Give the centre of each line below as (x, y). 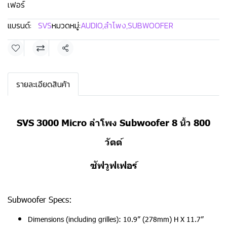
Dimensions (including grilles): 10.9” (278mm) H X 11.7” (116, 219)
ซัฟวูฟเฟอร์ (113, 165)
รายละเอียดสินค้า (43, 84)
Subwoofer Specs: (40, 199)
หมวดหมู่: (66, 25)
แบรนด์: (20, 25)
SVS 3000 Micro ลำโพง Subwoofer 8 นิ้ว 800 (113, 122)
